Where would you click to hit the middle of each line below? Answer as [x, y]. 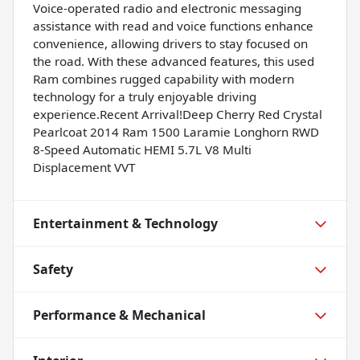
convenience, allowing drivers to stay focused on [170, 43]
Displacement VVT [84, 167]
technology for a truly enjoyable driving [145, 96]
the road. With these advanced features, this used [174, 61]
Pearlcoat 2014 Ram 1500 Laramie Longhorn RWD [176, 131]
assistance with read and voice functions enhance [173, 25]
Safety [53, 269]
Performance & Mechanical [119, 315]
